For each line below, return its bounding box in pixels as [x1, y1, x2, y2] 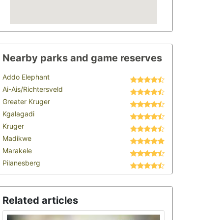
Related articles [2, 194, 78, 206]
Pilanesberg [2, 159, 40, 167]
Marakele [2, 146, 32, 155]
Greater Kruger [2, 97, 50, 106]
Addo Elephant [2, 73, 50, 81]
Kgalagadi [2, 110, 34, 118]
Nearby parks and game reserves [2, 52, 162, 64]
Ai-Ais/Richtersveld [2, 85, 63, 93]
